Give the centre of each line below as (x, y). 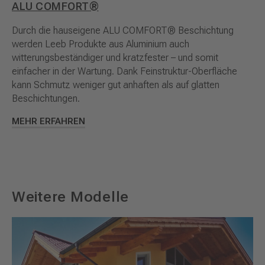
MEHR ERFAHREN (49, 122)
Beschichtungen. (46, 99)
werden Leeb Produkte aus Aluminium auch (101, 44)
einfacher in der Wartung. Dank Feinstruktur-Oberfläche (125, 72)
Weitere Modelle (71, 197)
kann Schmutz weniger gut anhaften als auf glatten (116, 85)
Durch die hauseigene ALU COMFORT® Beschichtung (123, 31)
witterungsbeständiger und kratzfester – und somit (115, 58)
